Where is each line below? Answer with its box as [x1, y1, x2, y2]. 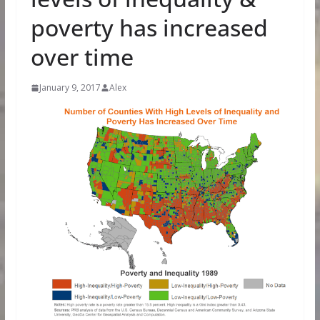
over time [30, 41, 134, 72]
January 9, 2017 [39, 81, 101, 94]
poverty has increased [30, 12, 268, 43]
